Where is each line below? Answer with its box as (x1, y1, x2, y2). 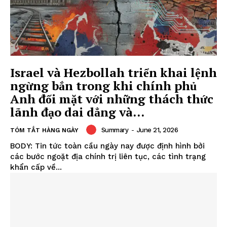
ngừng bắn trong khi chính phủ (10, 78, 197, 94)
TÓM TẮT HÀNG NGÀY (10, 127, 79, 134)
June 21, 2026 (136, 126, 178, 134)
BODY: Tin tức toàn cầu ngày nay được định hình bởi (10, 141, 205, 151)
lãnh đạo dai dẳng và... (10, 104, 144, 121)
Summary (101, 126, 128, 134)
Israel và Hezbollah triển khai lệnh (10, 64, 217, 81)
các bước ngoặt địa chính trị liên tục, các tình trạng (10, 152, 206, 162)
